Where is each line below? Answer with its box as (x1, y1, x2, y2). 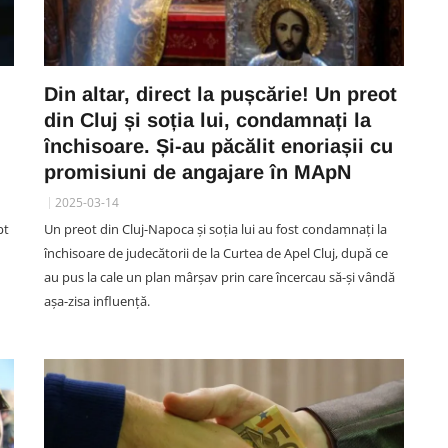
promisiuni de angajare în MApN (44, 161, 351, 183)
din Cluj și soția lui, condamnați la (44, 109, 371, 131)
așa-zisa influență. (44, 292, 150, 310)
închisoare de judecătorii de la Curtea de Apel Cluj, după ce (44, 244, 388, 262)
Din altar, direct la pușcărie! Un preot (44, 83, 397, 105)
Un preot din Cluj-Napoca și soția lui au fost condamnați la (44, 220, 387, 238)
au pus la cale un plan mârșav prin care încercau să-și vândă (44, 268, 395, 286)
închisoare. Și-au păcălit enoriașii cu (44, 135, 393, 157)
